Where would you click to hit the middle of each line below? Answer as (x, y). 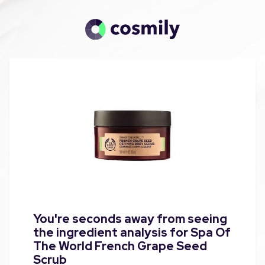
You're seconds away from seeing (130, 219)
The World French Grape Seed (120, 246)
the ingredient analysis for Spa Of (132, 232)
